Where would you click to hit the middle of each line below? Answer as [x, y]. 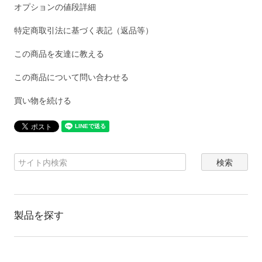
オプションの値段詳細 [55, 7]
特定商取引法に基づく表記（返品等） [84, 30]
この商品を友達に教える [59, 54]
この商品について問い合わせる [72, 77]
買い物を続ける [43, 101]
